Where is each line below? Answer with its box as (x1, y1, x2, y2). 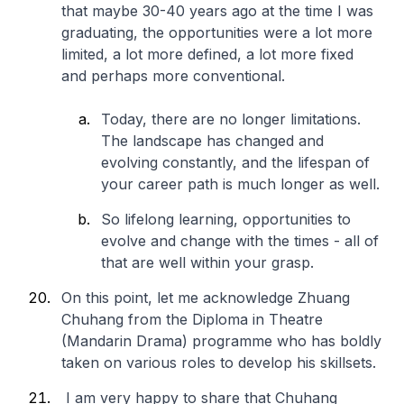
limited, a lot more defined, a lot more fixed (61, 45, 353, 63)
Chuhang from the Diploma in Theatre (61, 310, 323, 328)
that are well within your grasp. (101, 253, 327, 271)
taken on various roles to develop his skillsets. (61, 353, 381, 372)
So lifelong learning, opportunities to (101, 210, 351, 228)
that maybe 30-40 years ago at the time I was (61, 2, 373, 20)
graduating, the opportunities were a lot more (61, 23, 372, 41)
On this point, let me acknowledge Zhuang (61, 289, 350, 307)
